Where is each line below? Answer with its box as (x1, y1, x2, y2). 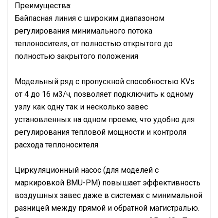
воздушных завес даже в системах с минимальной (15, 191, 202, 200)
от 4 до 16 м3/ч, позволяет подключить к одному (15, 90, 194, 99)
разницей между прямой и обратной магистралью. (15, 203, 200, 213)
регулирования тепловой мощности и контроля (15, 127, 186, 137)
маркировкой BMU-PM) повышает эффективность (15, 178, 200, 187)
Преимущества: (15, 1, 72, 10)
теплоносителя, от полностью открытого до (15, 39, 173, 48)
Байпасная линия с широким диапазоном (15, 14, 164, 23)
